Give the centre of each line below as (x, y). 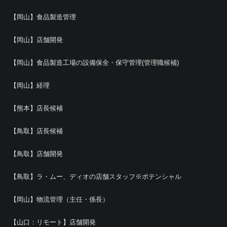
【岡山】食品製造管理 (43, 17)
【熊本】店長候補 (36, 108)
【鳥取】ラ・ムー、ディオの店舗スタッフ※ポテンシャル (96, 177)
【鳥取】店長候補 (36, 131)
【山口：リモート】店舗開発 (53, 222)
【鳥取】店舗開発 (36, 154)
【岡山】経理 (30, 85)
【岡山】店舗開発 (36, 40)
